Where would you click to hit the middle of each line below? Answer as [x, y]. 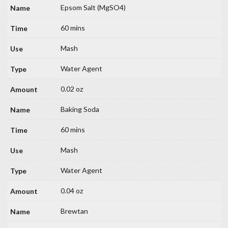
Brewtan [74, 211]
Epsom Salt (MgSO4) [93, 8]
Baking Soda [80, 109]
